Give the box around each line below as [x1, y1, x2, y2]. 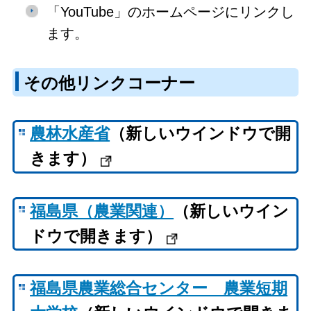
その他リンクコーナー [23, 74, 200, 93]
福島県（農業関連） [30, 202, 174, 220]
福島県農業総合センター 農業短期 [30, 279, 288, 297]
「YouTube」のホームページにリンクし [46, 4, 294, 19]
